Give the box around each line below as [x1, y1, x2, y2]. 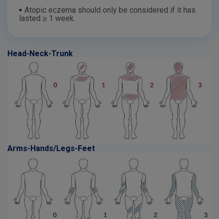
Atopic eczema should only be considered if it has [24, 5, 196, 15]
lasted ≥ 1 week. [19, 13, 75, 23]
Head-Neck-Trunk [7, 48, 73, 58]
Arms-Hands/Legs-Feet [7, 143, 95, 153]
